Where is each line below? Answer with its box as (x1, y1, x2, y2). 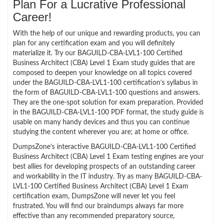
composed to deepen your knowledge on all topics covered (13, 69, 192, 76)
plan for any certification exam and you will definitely (13, 39, 175, 47)
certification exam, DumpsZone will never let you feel (13, 192, 175, 200)
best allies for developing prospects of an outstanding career (13, 163, 195, 170)
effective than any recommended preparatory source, (13, 212, 175, 220)
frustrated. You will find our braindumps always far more (13, 202, 184, 210)
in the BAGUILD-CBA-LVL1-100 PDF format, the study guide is (13, 109, 204, 116)
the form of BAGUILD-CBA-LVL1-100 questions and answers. (13, 89, 200, 96)
